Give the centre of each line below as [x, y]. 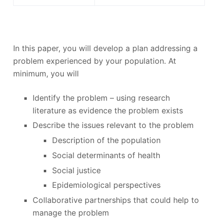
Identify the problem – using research [101, 98]
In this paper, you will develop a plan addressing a [105, 48]
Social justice [76, 170]
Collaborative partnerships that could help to [116, 200]
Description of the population [106, 140]
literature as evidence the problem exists [108, 110]
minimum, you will [46, 73]
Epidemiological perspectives [106, 185]
